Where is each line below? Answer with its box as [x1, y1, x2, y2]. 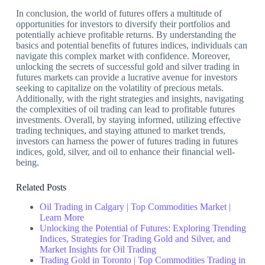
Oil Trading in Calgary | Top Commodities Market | [39, 202, 231, 212]
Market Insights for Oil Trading [39, 244, 156, 255]
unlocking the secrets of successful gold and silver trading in [15, 62, 240, 72]
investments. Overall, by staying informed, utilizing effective [15, 115, 241, 125]
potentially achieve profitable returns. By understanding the [15, 30, 236, 40]
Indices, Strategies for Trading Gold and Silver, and [39, 234, 231, 244]
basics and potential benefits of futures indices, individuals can [15, 40, 247, 51]
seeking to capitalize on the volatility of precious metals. [15, 83, 224, 93]
